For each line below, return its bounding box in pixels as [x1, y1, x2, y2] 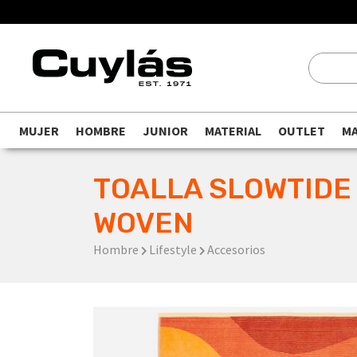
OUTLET [278, 123, 325, 139]
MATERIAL [205, 123, 261, 139]
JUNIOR [143, 123, 188, 139]
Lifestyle [147, 241, 199, 257]
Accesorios [207, 241, 265, 257]
